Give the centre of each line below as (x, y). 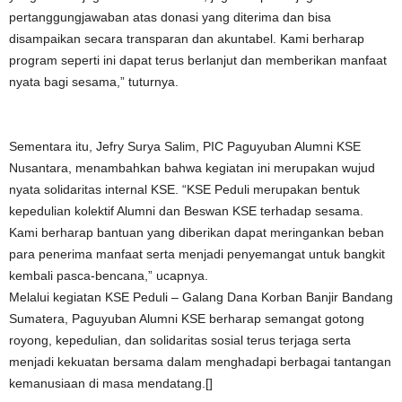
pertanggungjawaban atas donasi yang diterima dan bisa (170, 17)
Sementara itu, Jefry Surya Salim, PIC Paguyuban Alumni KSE (185, 146)
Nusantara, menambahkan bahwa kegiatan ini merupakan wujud (192, 168)
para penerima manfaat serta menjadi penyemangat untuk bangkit (197, 254)
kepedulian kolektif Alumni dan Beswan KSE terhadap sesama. (186, 211)
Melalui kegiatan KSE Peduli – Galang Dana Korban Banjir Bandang (201, 297)
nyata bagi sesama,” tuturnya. (94, 82)
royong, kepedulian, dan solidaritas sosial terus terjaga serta (180, 340)
